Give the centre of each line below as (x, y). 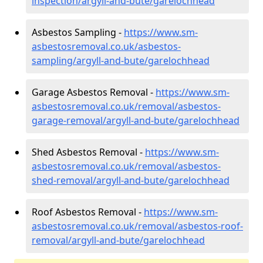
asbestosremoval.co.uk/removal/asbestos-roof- (137, 226)
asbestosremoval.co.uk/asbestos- (106, 46)
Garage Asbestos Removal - (94, 92)
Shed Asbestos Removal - (88, 152)
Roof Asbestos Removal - (88, 212)
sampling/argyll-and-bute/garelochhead (121, 60)
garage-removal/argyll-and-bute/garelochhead (136, 120)
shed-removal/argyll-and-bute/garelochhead (131, 180)
